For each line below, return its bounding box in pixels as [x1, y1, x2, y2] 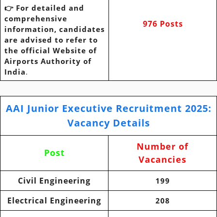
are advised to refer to [4, 34, 98, 45]
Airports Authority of [4, 56, 92, 66]
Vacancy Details [67, 116, 150, 129]
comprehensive [4, 13, 67, 23]
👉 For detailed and [4, 2, 84, 13]
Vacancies [139, 154, 186, 165]
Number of [137, 140, 188, 152]
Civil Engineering [18, 175, 91, 186]
